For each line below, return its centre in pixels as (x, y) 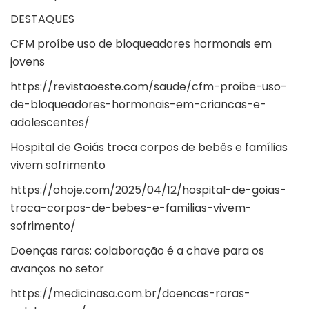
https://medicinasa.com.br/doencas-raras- (130, 294)
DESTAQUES (42, 19)
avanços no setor (57, 269)
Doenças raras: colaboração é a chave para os (137, 251)
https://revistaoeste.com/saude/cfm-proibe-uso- (149, 87)
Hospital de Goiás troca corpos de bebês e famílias (149, 148)
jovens (28, 62)
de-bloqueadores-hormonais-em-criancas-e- (138, 105)
